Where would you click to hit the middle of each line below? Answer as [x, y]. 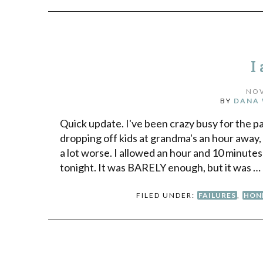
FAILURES [218, 195]
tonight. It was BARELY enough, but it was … [160, 167]
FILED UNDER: [167, 195]
